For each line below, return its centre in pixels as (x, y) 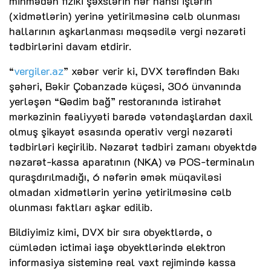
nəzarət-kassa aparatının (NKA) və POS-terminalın (132, 162)
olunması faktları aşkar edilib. (81, 207)
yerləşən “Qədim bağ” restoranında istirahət (115, 101)
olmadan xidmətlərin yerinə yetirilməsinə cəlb (120, 192)
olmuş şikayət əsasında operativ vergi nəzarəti (121, 132)
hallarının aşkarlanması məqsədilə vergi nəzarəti (127, 31)
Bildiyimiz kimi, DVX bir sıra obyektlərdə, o (110, 232)
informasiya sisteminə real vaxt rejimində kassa (122, 262)
